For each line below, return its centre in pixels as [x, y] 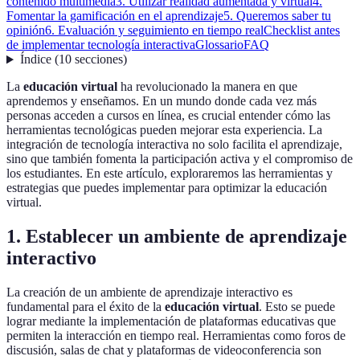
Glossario [219, 45]
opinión [26, 31]
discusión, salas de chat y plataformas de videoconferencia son [164, 350]
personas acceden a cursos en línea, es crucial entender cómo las [168, 116]
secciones [98, 59]
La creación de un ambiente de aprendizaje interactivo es [149, 292]
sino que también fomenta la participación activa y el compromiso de [180, 159]
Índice [35, 59]
